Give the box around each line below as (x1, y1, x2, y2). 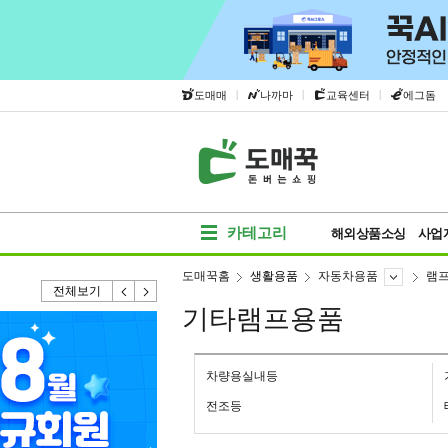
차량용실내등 (206, 369, 278, 383)
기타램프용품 (182, 304, 344, 334)
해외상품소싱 (330, 226, 406, 241)
